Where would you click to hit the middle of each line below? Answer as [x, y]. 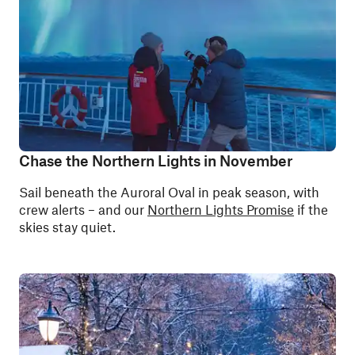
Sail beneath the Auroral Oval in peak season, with [169, 192]
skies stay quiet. [67, 227]
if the [311, 209]
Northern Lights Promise [221, 209]
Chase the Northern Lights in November [156, 160]
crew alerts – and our [83, 209]
